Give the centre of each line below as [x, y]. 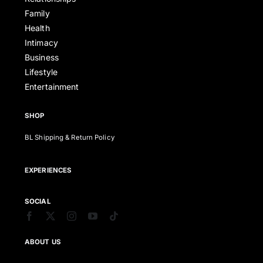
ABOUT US [43, 242]
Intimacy [41, 43]
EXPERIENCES [48, 171]
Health [37, 28]
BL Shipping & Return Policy [70, 138]
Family [37, 14]
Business [42, 58]
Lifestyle [41, 72]
